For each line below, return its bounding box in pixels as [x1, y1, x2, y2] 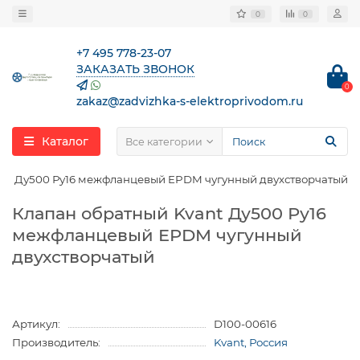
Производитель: [12, 336, 100, 349]
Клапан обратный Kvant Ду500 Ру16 [12, 203, 326, 223]
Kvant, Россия [213, 336, 288, 349]
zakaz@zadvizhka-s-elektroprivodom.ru [76, 94, 303, 108]
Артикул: [12, 317, 60, 330]
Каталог [42, 134, 88, 149]
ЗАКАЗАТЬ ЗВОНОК [76, 62, 194, 76]
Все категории [125, 135, 202, 148]
